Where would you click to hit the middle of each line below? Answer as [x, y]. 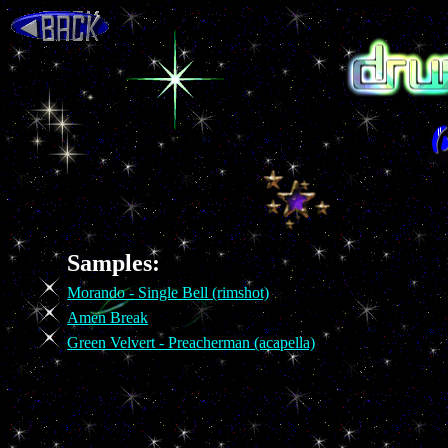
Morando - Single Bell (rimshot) [168, 292]
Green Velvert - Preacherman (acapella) [191, 342]
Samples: [114, 263]
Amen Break [108, 317]
